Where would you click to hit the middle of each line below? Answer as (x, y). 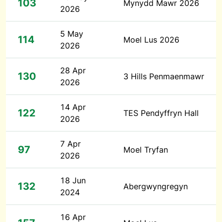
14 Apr (73, 107)
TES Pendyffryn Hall (161, 113)
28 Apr (73, 70)
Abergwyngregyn (156, 186)
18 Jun (73, 180)
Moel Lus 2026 (151, 40)
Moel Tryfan (146, 150)
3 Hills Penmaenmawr (164, 76)
